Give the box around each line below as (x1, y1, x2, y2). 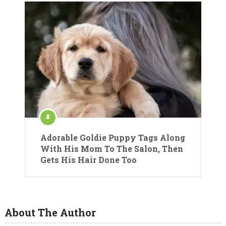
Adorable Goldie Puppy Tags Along (40, 132, 185, 143)
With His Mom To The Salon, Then (40, 143, 183, 154)
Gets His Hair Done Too (40, 154, 137, 165)
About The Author (4, 206, 96, 219)
